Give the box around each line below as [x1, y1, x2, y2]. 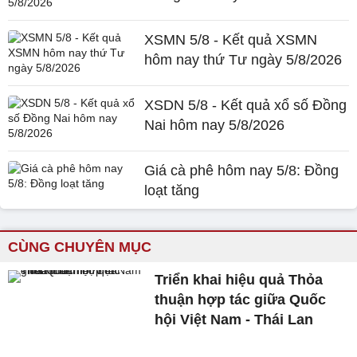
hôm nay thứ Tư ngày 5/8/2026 [144, 52, 343, 68]
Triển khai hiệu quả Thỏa [155, 272, 324, 288]
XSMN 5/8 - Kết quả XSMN [144, 32, 318, 48]
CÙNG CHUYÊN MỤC [8, 239, 151, 255]
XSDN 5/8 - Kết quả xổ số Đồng [144, 97, 347, 113]
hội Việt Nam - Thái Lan [155, 312, 314, 328]
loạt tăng [144, 182, 200, 198]
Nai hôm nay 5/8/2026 [144, 117, 285, 133]
